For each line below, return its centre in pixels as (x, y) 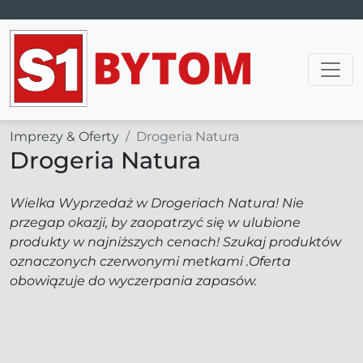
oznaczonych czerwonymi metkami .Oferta (150, 261)
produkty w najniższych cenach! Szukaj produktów (175, 242)
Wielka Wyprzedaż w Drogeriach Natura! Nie (157, 203)
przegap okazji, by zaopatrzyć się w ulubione (155, 222)
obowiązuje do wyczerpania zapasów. (133, 281)
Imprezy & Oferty (64, 137)
